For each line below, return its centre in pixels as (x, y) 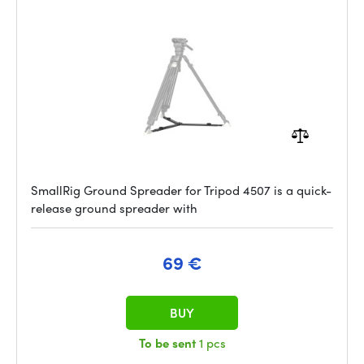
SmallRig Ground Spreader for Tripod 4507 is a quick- (181, 190)
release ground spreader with (114, 208)
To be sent (169, 343)
